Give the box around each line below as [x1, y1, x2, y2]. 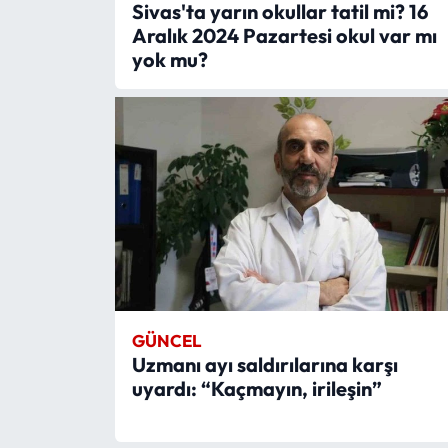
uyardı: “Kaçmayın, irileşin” [131, 375, 382, 401]
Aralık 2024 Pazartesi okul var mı [131, 22, 437, 48]
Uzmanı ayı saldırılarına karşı [131, 351, 398, 377]
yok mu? [131, 46, 208, 72]
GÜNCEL [131, 329, 202, 351]
